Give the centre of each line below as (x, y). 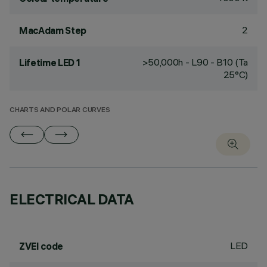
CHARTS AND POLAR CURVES (60, 111)
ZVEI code (41, 246)
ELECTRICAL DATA (72, 199)
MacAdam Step (53, 30)
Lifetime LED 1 (50, 63)
